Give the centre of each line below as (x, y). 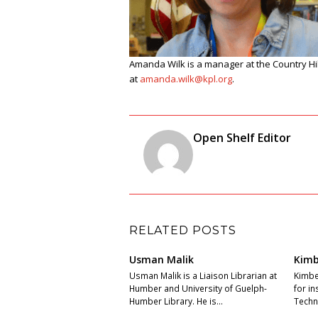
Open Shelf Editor (242, 138)
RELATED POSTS (183, 230)
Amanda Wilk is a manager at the (201, 64)
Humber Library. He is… (176, 301)
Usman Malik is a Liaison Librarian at (203, 276)
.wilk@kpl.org (204, 79)
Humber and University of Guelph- (198, 289)
